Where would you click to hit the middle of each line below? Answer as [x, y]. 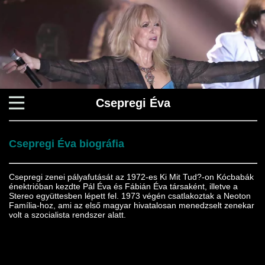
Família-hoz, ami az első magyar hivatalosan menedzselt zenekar [132, 205]
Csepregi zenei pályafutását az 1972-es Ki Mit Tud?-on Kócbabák [131, 177]
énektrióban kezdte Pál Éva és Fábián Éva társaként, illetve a [123, 186]
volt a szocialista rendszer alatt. [67, 214]
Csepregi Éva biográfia [67, 143]
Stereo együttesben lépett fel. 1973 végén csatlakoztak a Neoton [130, 195]
